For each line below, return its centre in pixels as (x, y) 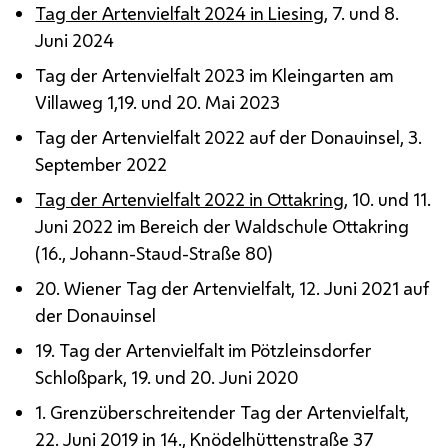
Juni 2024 (75, 39)
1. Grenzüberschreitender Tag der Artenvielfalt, (222, 411)
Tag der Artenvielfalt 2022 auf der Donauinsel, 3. (229, 136)
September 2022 (101, 163)
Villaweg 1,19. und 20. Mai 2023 (158, 101)
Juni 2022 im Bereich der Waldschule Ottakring (222, 225)
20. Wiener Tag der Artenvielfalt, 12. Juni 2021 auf (232, 287)
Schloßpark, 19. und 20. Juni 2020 (167, 376)
